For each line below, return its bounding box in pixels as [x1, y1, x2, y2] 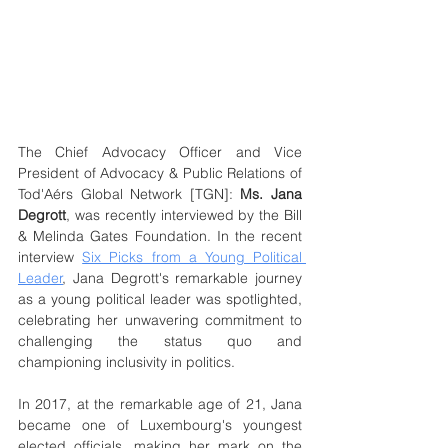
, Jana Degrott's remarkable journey [63, 269, 302, 288]
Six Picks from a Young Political [82, 248, 303, 267]
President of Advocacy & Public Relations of [18, 164, 302, 183]
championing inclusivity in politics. [18, 353, 235, 372]
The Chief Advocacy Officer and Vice [18, 143, 302, 162]
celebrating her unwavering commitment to [18, 311, 302, 330]
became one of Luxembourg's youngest [18, 416, 302, 435]
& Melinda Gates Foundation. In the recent [18, 227, 302, 246]
